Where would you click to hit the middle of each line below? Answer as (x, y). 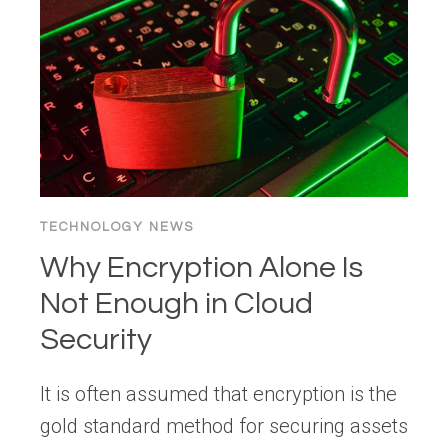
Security (96, 339)
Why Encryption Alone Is (201, 267)
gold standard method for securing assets (224, 425)
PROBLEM (176, 116)
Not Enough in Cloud (176, 303)
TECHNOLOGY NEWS (117, 226)
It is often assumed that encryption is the (218, 393)
